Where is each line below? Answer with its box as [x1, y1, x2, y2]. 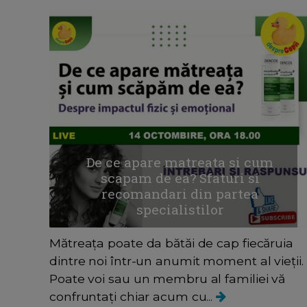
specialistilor [136, 201, 224, 219]
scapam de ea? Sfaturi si [100, 169, 260, 187]
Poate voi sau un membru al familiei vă [49, 271, 286, 286]
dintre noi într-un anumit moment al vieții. [49, 254, 304, 269]
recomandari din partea [101, 185, 259, 203]
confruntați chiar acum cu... [49, 289, 217, 304]
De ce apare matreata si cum [86, 153, 274, 171]
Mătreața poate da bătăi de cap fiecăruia [49, 236, 293, 251]
